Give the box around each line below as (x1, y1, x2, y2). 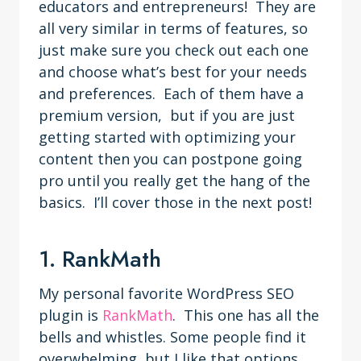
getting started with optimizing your (39, 127, 296, 147)
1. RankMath (39, 243, 161, 276)
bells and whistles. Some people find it (39, 327, 306, 346)
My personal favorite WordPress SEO (39, 284, 294, 303)
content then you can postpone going (39, 149, 302, 168)
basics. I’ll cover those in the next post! (39, 193, 312, 212)
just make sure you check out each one (39, 40, 309, 60)
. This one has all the (172, 305, 319, 325)
